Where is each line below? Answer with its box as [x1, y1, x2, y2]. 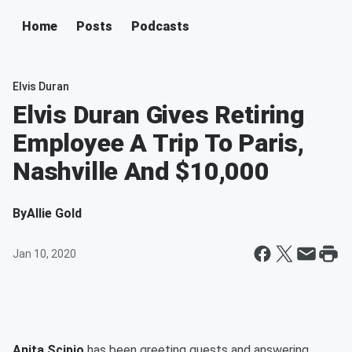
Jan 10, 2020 [13, 247, 76, 260]
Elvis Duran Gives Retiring [13, 100, 305, 130]
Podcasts [131, 19, 189, 34]
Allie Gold [27, 206, 82, 221]
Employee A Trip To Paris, [13, 128, 304, 158]
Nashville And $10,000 [13, 156, 269, 186]
